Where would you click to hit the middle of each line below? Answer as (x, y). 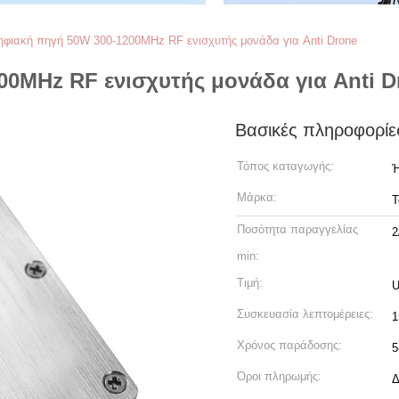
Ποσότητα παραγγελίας (297, 229)
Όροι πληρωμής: (279, 376)
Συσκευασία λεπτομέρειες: (305, 314)
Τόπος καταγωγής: (285, 166)
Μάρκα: (257, 197)
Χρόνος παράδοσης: (289, 345)
